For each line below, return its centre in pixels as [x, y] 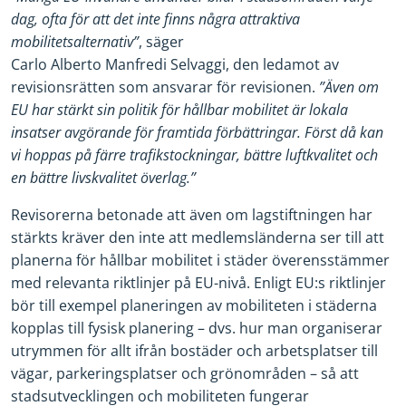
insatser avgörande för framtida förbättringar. [156, 132]
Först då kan [344, 132]
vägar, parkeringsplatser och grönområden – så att [185, 373]
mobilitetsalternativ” [75, 41]
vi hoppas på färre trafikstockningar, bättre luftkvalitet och [194, 155]
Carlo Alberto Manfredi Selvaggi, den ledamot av [175, 64]
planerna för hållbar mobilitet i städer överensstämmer [200, 260]
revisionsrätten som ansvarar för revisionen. [165, 87]
